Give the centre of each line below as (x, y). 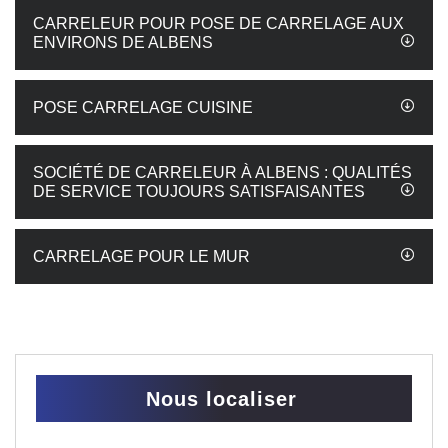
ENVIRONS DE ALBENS (123, 42)
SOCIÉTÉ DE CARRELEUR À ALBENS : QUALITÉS (222, 172)
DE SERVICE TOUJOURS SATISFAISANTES (199, 191)
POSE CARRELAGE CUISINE (143, 107)
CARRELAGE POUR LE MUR (141, 256)
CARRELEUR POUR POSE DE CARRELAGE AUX (218, 23)
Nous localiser (221, 399)
